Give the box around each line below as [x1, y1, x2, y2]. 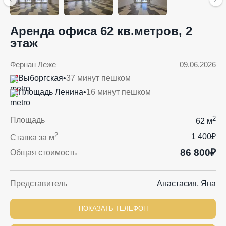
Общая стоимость [10, 148, 77, 157]
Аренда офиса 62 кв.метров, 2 [10, 24, 192, 38]
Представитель [10, 179, 67, 188]
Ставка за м [10, 133, 54, 142]
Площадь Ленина [18, 88, 83, 96]
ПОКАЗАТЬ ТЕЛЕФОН [78, 204, 148, 212]
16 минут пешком [86, 88, 151, 96]
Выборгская [18, 74, 63, 82]
